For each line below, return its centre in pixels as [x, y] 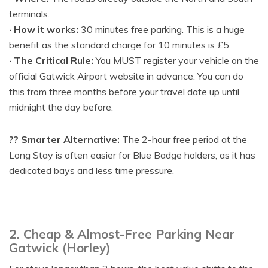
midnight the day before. [61, 107]
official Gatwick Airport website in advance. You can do [126, 76]
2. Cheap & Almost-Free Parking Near [122, 234]
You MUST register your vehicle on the [176, 60]
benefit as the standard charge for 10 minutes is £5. [120, 45]
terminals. [29, 14]
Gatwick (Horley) [60, 248]
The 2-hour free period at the [183, 139]
